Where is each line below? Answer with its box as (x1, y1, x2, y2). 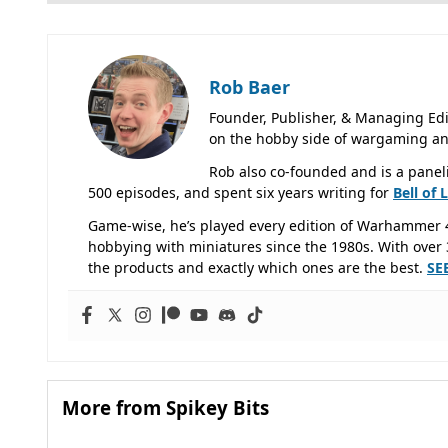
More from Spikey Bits (62, 394, 269, 420)
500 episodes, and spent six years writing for (88, 182, 393, 202)
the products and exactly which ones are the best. (88, 257, 427, 277)
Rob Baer (209, 74, 290, 99)
